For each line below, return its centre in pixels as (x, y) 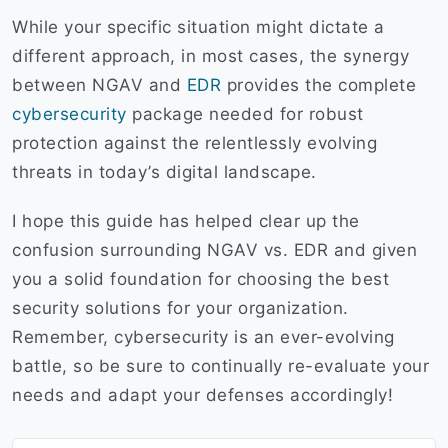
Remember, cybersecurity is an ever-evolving (203, 337)
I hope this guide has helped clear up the (186, 221)
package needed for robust (245, 114)
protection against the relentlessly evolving (194, 143)
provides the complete (318, 85)
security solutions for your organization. (180, 308)
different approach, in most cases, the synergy (210, 56)
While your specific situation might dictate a (198, 27)
